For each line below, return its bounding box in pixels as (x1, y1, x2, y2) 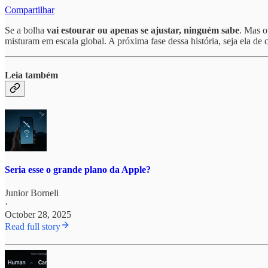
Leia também (5, 70, 58, 81)
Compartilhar (5, 4, 54, 15)
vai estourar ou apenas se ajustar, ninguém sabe (47, 25, 239, 35)
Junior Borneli (5, 187, 59, 198)
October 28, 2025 (5, 209, 71, 220)
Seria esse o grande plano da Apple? (5, 164, 151, 175)
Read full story (5, 221, 60, 232)
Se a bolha (5, 25, 47, 35)
